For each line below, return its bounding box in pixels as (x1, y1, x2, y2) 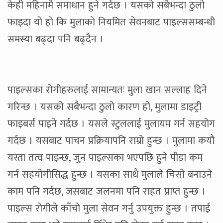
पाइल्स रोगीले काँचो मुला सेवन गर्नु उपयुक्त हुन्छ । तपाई (7, 200, 210, 218)
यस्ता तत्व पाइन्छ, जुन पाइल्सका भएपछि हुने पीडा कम (7, 149, 203, 167)
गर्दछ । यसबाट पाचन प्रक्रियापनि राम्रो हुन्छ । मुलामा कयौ (7, 132, 215, 150)
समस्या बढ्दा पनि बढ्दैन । (7, 31, 104, 48)
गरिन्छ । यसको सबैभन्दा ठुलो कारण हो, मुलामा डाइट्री (7, 99, 202, 116)
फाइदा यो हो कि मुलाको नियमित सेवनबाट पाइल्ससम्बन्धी (7, 14, 215, 31)
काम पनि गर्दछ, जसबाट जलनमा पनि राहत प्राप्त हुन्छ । (7, 183, 206, 201)
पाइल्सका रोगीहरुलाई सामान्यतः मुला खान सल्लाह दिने (7, 82, 207, 99)
